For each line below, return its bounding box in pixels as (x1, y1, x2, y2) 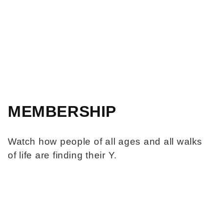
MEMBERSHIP (8, 102, 116, 120)
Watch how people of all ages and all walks (8, 136, 203, 147)
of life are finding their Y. (8, 150, 117, 160)
